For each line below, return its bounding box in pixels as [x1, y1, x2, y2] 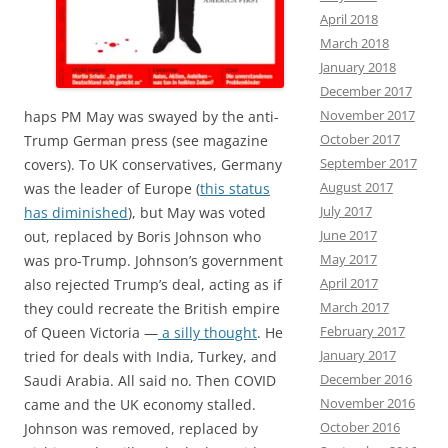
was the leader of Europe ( [24, 179, 200, 198]
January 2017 [319, 346, 396, 364]
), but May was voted [128, 203, 266, 222]
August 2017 [319, 178, 393, 196]
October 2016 [319, 418, 400, 436]
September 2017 [319, 154, 417, 172]
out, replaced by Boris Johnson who [24, 227, 261, 246]
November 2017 [319, 106, 415, 124]
